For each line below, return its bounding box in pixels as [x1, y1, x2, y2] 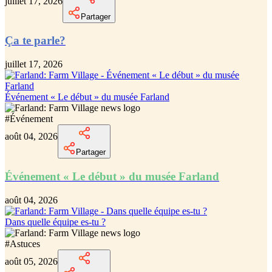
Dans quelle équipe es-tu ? [5, 216, 106, 227]
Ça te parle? [5, 34, 66, 47]
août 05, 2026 [5, 256, 58, 267]
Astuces [10, 238, 40, 249]
